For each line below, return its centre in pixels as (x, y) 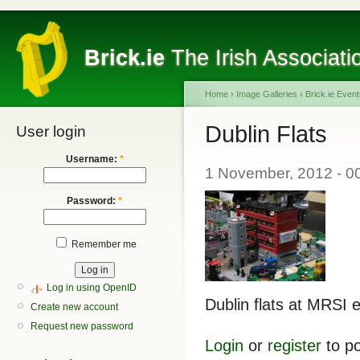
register (295, 345)
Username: (92, 159)
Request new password (82, 327)
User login (51, 131)
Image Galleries (267, 94)
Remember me (102, 244)
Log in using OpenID (92, 287)
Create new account (74, 307)
